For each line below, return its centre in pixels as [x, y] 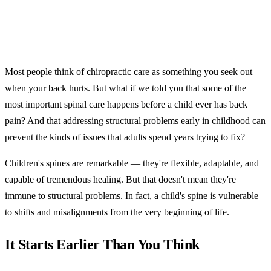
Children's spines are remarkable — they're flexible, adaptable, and [132, 163]
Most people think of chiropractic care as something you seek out [129, 71]
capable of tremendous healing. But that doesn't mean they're [120, 179]
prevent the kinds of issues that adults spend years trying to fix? [125, 137]
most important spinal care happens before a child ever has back [126, 104]
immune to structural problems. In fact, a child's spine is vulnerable [132, 195]
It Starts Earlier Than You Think [102, 244]
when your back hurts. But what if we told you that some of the [126, 88]
